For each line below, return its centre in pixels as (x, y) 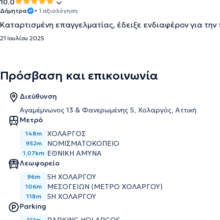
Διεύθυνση (38, 96)
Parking (33, 206)
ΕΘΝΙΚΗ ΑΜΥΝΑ (74, 153)
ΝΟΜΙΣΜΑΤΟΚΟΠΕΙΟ (83, 143)
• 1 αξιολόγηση (56, 11)
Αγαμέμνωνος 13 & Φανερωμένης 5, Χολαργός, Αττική (108, 110)
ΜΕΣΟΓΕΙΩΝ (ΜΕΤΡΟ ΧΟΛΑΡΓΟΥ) (105, 187)
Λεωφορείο (40, 163)
